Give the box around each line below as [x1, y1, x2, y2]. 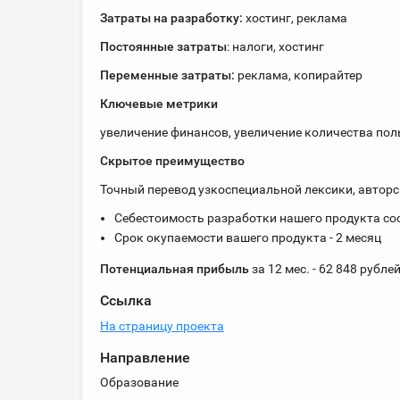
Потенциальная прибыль [100, 262, 252, 276]
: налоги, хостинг [227, 39, 329, 54]
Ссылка [100, 292, 152, 309]
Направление [100, 349, 190, 366]
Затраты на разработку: [100, 11, 246, 25]
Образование [100, 375, 179, 389]
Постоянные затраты [100, 39, 227, 54]
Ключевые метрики [100, 96, 218, 111]
